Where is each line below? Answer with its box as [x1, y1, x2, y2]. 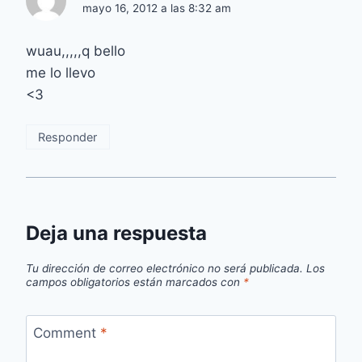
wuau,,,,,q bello [26, 42, 125, 59]
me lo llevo [26, 64, 95, 81]
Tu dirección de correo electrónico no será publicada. [26, 262, 303, 276]
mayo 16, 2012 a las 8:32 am [82, 2, 231, 15]
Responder [38, 129, 98, 144]
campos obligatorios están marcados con [26, 276, 243, 289]
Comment [32, 325, 100, 342]
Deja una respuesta [26, 221, 207, 245]
